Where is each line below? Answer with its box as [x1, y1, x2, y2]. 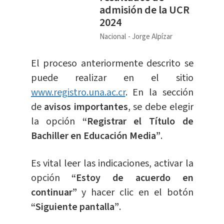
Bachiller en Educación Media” [30, 129, 160, 143]
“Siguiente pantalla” [30, 200, 119, 214]
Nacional [99, 31, 126, 42]
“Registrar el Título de [82, 114, 193, 129]
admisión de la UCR [99, 2, 189, 18]
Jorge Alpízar [131, 31, 172, 42]
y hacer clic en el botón [76, 185, 193, 200]
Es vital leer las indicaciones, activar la [30, 156, 193, 171]
